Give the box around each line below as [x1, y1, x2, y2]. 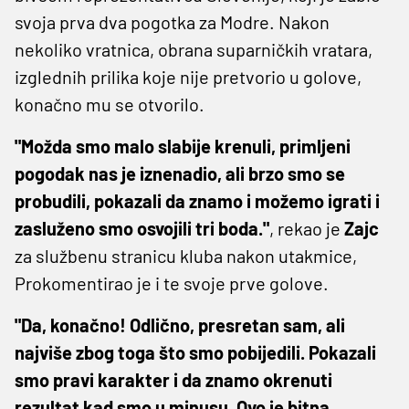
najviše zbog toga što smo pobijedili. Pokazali [15, 341, 376, 363]
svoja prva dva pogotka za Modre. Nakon [15, 10, 330, 33]
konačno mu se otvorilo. [15, 92, 204, 115]
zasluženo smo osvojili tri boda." [15, 216, 269, 239]
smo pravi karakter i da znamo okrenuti [15, 368, 332, 391]
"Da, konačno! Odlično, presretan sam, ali [15, 313, 345, 336]
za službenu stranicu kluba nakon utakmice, [15, 244, 357, 267]
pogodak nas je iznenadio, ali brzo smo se [15, 162, 345, 184]
